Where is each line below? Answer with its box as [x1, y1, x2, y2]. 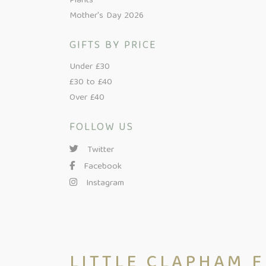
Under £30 [69, 59, 110, 75]
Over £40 [69, 90, 104, 106]
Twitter [84, 142, 114, 158]
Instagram [83, 176, 124, 191]
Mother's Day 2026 [69, 8, 144, 24]
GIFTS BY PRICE [69, 37, 157, 55]
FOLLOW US [69, 119, 134, 137]
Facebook [81, 159, 122, 175]
